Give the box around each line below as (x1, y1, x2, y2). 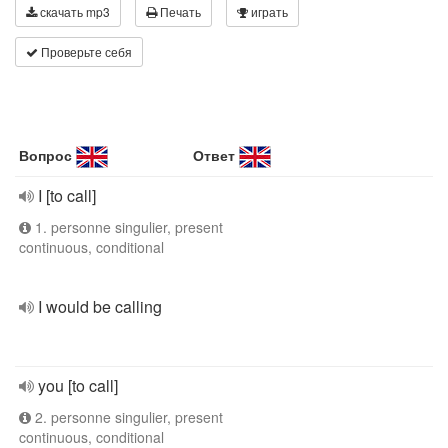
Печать (157, 3, 201, 20)
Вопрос (19, 145, 72, 165)
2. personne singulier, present (31, 407, 223, 427)
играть (248, 3, 288, 20)
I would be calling (38, 295, 162, 318)
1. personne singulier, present (31, 217, 223, 237)
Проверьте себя (38, 43, 132, 60)
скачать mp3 (37, 3, 110, 20)
